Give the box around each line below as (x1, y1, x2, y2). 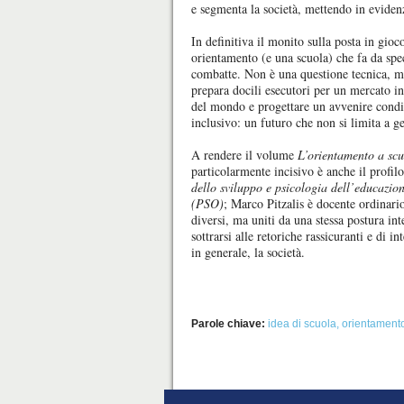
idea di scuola (268, 317, 336, 330)
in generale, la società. (191, 243, 305, 261)
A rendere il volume (191, 146, 298, 163)
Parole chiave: (191, 317, 265, 330)
